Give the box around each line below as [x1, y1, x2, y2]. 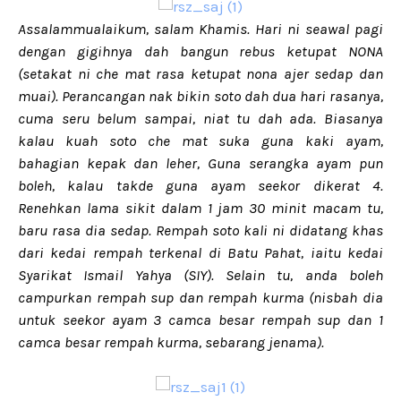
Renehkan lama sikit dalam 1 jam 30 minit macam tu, [18, 199, 383, 217]
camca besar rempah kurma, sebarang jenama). [18, 333, 324, 351]
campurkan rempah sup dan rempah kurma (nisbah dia [18, 288, 383, 306]
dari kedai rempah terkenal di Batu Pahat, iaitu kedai [18, 243, 383, 261]
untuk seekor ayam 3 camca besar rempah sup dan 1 [18, 311, 383, 328]
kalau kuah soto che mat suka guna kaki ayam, [18, 132, 383, 149]
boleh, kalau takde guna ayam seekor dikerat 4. [18, 176, 383, 194]
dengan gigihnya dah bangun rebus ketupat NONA [18, 42, 383, 60]
